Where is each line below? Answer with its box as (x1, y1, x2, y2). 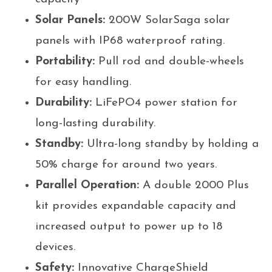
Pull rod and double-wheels (94, 55, 244, 67)
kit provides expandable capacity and (35, 200, 236, 212)
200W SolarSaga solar (104, 14, 230, 26)
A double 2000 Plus (138, 179, 249, 191)
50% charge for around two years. (35, 158, 217, 171)
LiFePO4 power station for (91, 97, 237, 109)
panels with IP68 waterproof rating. (35, 35, 225, 47)
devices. (35, 241, 75, 253)
